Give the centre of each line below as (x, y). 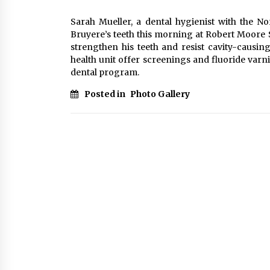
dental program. (105, 72)
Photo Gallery (160, 94)
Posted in (106, 94)
